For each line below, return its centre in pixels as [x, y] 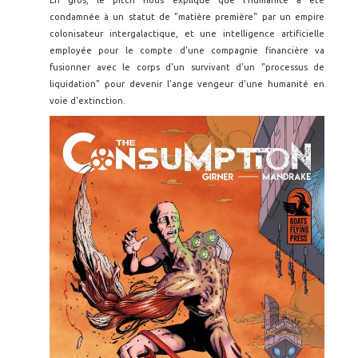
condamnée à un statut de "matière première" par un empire [187, 17]
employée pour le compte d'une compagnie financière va [187, 51]
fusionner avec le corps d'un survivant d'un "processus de [187, 68]
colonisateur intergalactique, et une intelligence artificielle [187, 34]
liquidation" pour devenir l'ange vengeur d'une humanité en [187, 84]
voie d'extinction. [89, 101]
